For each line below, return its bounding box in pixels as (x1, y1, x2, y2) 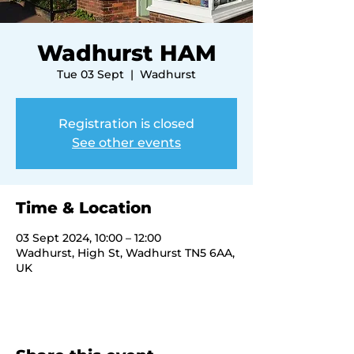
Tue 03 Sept (57, 67, 124, 81)
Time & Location (16, 198, 152, 217)
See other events (72, 135, 181, 150)
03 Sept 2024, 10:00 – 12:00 (16, 231, 161, 245)
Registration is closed (58, 116, 194, 131)
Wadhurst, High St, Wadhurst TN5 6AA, (16, 246, 235, 260)
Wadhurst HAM (36, 40, 217, 66)
